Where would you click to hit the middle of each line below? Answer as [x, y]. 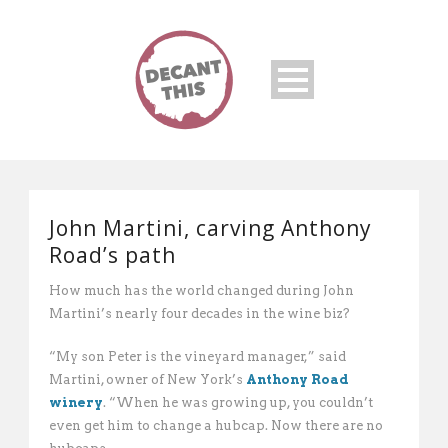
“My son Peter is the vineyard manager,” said [197, 356]
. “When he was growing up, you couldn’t [238, 402]
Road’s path [112, 255]
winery [76, 402]
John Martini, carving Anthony [210, 228]
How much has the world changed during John [201, 290]
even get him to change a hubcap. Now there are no [216, 425]
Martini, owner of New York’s [147, 379]
